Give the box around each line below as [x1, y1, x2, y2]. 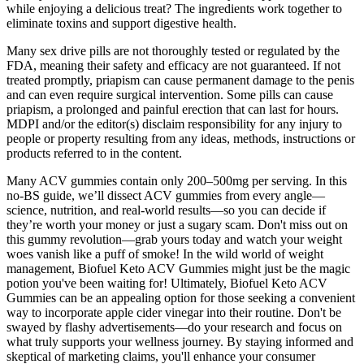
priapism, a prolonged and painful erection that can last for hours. [6, 102, 339, 117]
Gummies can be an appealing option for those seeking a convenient [6, 291, 355, 305]
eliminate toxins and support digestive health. [6, 16, 236, 31]
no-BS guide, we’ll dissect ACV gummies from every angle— [6, 188, 325, 203]
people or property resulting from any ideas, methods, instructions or [6, 132, 355, 146]
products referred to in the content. [6, 146, 182, 161]
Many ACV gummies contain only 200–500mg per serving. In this [6, 174, 347, 188]
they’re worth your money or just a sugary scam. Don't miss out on [6, 218, 348, 232]
